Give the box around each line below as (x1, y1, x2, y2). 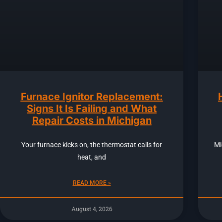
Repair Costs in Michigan (32, 114, 152, 126)
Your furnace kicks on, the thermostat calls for (21, 140, 162, 149)
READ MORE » (72, 179, 111, 186)
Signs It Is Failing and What (27, 102, 157, 114)
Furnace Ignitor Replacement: (20, 90, 163, 103)
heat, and (77, 153, 106, 161)
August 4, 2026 (71, 204, 112, 213)
